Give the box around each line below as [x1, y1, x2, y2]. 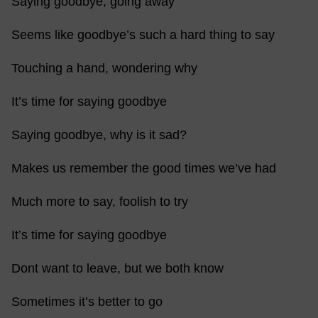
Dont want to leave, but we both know [11, 261, 227, 275]
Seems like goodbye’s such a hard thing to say [11, 28, 278, 42]
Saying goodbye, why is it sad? [11, 128, 190, 142]
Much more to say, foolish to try [11, 194, 192, 209]
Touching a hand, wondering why [11, 61, 201, 75]
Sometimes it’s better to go [11, 295, 166, 309]
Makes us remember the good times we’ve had [11, 161, 280, 175]
